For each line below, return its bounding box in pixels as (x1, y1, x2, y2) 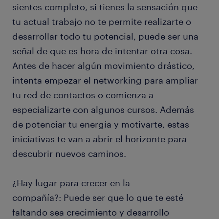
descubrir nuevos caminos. (12, 148, 126, 159)
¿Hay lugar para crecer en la (12, 177, 130, 189)
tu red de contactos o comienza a (12, 89, 153, 101)
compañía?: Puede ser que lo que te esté (12, 192, 183, 203)
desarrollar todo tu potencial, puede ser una (12, 31, 198, 42)
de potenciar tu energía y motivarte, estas (12, 119, 189, 130)
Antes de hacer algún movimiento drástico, (12, 60, 195, 71)
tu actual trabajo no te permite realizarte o (12, 16, 191, 27)
